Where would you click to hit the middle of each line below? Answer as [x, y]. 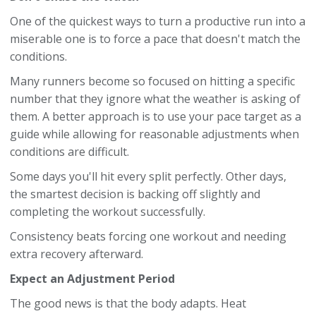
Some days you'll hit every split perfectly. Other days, [148, 176]
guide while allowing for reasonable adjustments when [154, 134]
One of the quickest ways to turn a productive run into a [158, 21]
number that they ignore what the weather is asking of [155, 99]
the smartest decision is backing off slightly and [135, 194]
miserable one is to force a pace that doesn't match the [155, 39]
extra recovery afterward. [77, 254]
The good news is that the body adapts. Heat [128, 303]
